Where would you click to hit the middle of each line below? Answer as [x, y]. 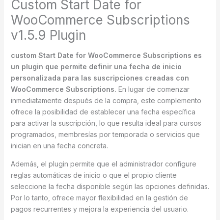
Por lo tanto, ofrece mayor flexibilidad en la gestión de [99, 197]
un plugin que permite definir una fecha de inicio [96, 66]
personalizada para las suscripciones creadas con [100, 78]
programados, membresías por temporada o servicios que [105, 134]
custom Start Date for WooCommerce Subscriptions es [106, 55]
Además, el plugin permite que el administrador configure [103, 164]
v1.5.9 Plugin [48, 35]
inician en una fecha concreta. [59, 145]
